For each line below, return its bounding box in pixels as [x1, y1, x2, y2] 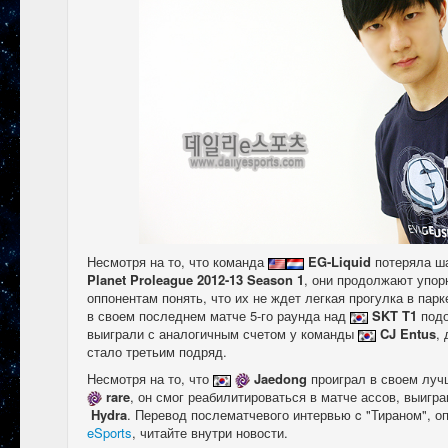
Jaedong [254, 369, 311, 389]
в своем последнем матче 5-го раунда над [87, 306, 350, 326]
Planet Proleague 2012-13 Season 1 [87, 270, 304, 290]
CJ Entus [380, 324, 436, 344]
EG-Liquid [308, 252, 371, 272]
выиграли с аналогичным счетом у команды [87, 324, 358, 344]
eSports [87, 423, 132, 443]
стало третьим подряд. [87, 342, 227, 362]
